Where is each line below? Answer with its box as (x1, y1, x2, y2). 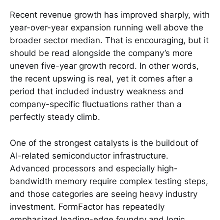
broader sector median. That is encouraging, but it (10, 35, 209, 46)
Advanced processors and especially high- (10, 163, 178, 173)
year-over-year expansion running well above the (10, 23, 203, 33)
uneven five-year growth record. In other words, (10, 61, 199, 71)
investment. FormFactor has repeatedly (10, 201, 165, 212)
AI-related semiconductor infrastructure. (10, 150, 168, 161)
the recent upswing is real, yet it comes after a (10, 74, 193, 84)
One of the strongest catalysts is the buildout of (10, 137, 198, 148)
